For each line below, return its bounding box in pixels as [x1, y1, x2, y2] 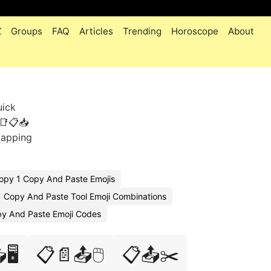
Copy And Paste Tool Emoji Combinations [4, 191, 166, 201]
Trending [123, 25, 162, 37]
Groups [11, 25, 42, 37]
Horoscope [171, 25, 218, 37]
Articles [79, 25, 113, 37]
